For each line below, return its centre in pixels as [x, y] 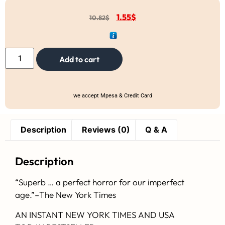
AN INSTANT [40, 214]
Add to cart [80, 60]
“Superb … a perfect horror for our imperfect [100, 182]
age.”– [27, 195]
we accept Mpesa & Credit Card [113, 96]
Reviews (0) [106, 130]
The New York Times [78, 195]
